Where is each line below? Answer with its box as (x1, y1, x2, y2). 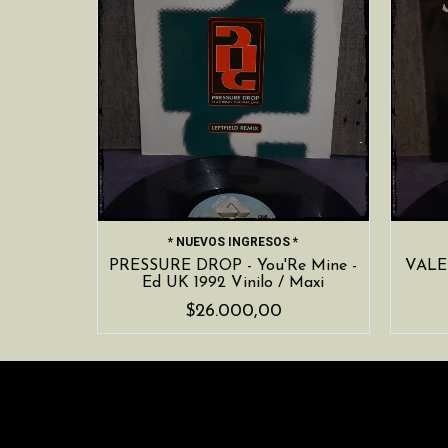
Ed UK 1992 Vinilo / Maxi (142, 274, 325, 291)
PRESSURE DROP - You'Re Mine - (109, 257, 358, 274)
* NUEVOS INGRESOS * (168, 234, 299, 249)
